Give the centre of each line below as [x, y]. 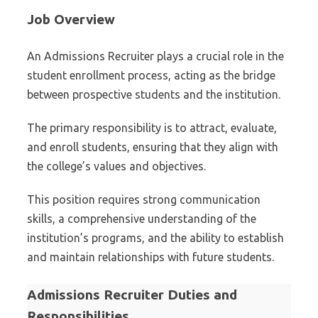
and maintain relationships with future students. [150, 257]
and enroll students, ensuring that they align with [153, 147]
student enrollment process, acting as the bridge [151, 75]
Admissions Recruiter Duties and [132, 295]
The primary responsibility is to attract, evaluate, [152, 128]
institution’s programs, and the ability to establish [155, 238]
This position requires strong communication [144, 199]
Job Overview [71, 19]
